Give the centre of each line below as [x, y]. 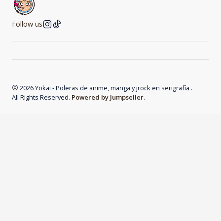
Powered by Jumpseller [108, 97]
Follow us [27, 24]
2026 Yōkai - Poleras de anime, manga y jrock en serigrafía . [105, 88]
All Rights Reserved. [42, 97]
